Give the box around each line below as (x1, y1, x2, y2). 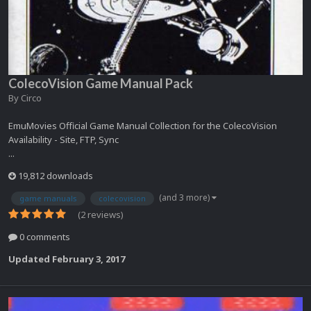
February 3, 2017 (52, 252, 125, 265)
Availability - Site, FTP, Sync (8, 133, 121, 146)
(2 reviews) (78, 208, 124, 221)
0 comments (17, 230, 70, 243)
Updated (8, 252, 52, 265)
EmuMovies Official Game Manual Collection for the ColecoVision (8, 119, 277, 132)
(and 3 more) (159, 191, 212, 203)
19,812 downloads (16, 169, 93, 182)
